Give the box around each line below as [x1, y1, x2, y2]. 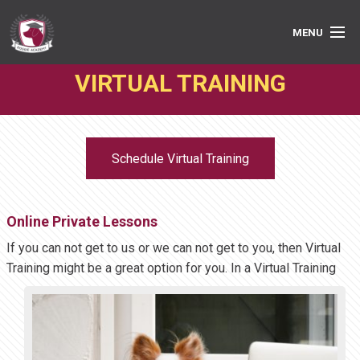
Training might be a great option [6, 260, 186, 276]
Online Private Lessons [6, 213, 157, 231]
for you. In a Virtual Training [186, 260, 336, 276]
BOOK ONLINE [16, 230, 100, 245]
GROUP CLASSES [16, 114, 120, 129]
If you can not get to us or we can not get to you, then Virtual [6, 240, 341, 256]
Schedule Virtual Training [111, 151, 249, 167]
